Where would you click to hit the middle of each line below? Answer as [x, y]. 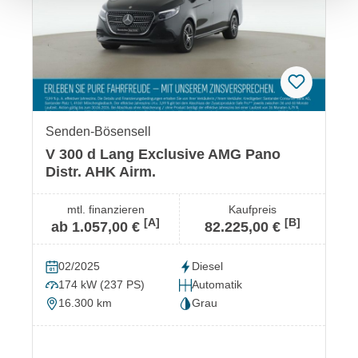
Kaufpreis [252, 210]
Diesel [207, 267]
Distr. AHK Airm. [101, 172]
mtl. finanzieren [105, 210]
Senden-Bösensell [98, 132]
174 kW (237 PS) [101, 285]
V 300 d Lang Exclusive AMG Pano [163, 155]
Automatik [217, 285]
